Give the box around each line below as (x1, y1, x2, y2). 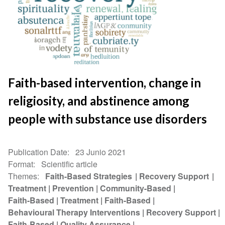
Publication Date (8, 146, 68, 158)
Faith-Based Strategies (45, 170, 134, 182)
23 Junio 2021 (75, 146, 127, 158)
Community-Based (100, 182, 172, 194)
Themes (8, 170, 38, 182)
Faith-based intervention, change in (8, 75, 201, 90)
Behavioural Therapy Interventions (8, 206, 141, 218)
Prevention (52, 182, 94, 194)
